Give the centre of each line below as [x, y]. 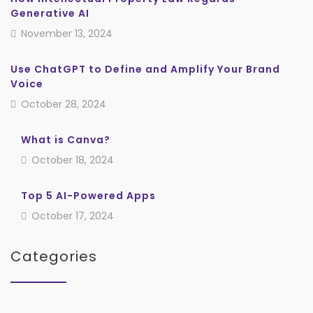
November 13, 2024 [65, 33]
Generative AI [50, 13]
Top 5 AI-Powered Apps [88, 195]
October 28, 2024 [62, 104]
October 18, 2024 [71, 160]
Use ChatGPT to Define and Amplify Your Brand [145, 69]
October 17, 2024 [71, 216]
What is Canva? [66, 139]
